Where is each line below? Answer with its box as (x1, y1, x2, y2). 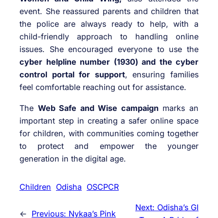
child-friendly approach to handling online (19, 32, 199, 42)
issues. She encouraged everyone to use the (19, 44, 199, 54)
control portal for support (19, 70, 125, 80)
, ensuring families (125, 70, 199, 80)
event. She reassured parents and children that (19, 6, 199, 17)
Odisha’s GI (157, 202, 199, 212)
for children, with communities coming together (19, 128, 199, 138)
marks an (158, 103, 199, 113)
